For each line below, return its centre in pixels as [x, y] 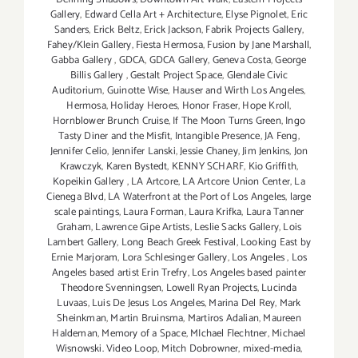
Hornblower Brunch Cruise [110, 121]
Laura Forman [154, 212]
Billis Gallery [98, 75]
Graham [74, 227]
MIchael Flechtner [229, 333]
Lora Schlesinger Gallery [175, 257]
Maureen [282, 318]
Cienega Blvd [75, 197]
